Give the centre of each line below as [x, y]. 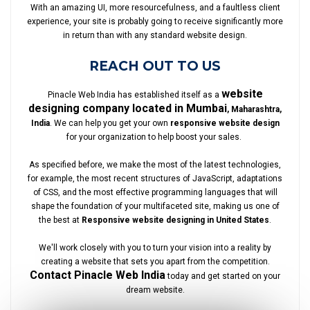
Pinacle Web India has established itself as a [134, 95]
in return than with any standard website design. [155, 35]
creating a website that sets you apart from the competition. [155, 262]
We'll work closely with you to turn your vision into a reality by [155, 248]
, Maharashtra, [254, 109]
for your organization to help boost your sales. [155, 137]
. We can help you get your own [110, 123]
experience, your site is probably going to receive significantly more [155, 21]
